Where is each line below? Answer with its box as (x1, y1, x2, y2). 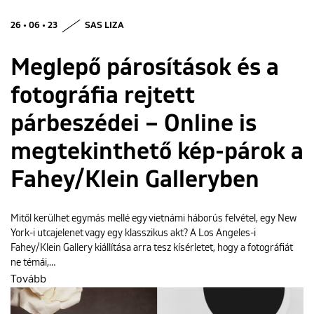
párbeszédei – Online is (11, 112, 257, 136)
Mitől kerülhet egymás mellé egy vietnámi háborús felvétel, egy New (11, 214, 296, 224)
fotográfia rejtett (11, 84, 195, 108)
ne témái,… (11, 258, 55, 268)
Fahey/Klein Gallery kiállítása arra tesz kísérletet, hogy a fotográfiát (11, 243, 293, 253)
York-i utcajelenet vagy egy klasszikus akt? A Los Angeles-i (11, 228, 256, 238)
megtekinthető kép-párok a (11, 140, 303, 164)
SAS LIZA (85, 21, 124, 30)
